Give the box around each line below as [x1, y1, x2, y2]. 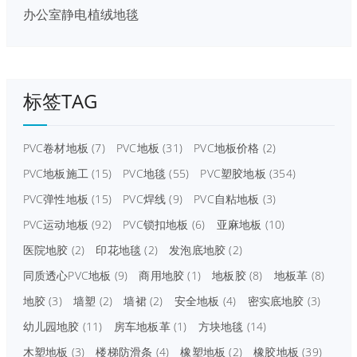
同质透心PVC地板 [22, 267, 112, 283]
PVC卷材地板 [22, 139, 88, 155]
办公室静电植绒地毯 [22, 5, 139, 23]
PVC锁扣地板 [123, 216, 189, 232]
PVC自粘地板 [194, 190, 260, 206]
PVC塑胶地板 [200, 165, 266, 181]
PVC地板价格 [194, 139, 260, 155]
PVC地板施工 [22, 165, 88, 181]
